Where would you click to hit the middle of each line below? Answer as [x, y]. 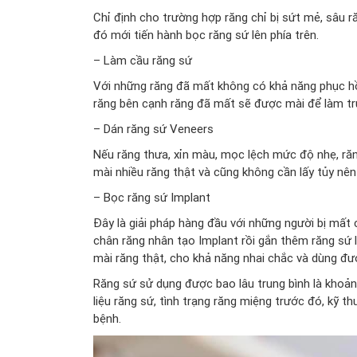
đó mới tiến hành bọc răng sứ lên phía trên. [206, 34]
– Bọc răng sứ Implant [152, 197]
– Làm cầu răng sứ [143, 60]
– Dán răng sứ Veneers [153, 128]
